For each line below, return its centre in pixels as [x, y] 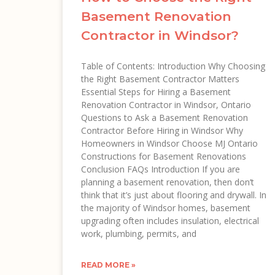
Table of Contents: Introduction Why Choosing [173, 66]
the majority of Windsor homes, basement [166, 207]
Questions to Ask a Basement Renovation [165, 117]
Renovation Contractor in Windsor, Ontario [167, 104]
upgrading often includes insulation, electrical [170, 220]
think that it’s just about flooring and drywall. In [174, 195]
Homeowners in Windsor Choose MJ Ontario [169, 143]
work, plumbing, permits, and [139, 233]
